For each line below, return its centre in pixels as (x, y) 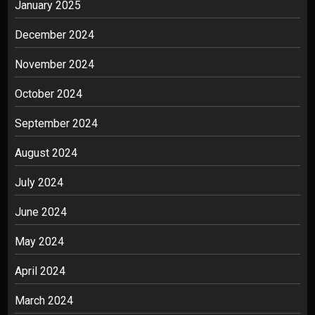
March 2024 (44, 301)
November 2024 (54, 64)
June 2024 (41, 212)
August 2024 (46, 153)
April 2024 (40, 271)
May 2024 (39, 242)
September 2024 (56, 123)
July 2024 (39, 182)
